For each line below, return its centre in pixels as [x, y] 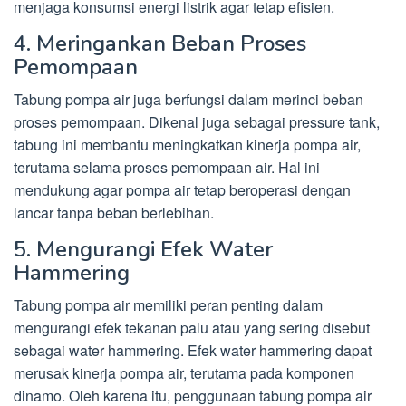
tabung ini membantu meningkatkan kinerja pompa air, [187, 145]
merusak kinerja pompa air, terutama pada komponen [184, 373]
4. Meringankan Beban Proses [160, 43]
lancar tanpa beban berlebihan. [114, 213]
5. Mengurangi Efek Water [143, 249]
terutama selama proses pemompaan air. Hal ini [167, 167]
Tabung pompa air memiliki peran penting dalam [168, 305]
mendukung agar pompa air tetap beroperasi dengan [182, 190]
